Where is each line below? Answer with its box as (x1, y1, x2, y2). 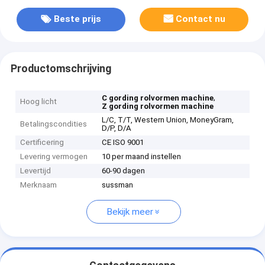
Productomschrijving (10, 62, 111, 75)
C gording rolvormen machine (102, 93, 214, 103)
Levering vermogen (20, 152, 88, 161)
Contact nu (176, 14, 226, 25)
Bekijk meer (106, 206, 153, 218)
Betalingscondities (20, 119, 88, 129)
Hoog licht (20, 97, 57, 106)
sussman (102, 180, 134, 190)
